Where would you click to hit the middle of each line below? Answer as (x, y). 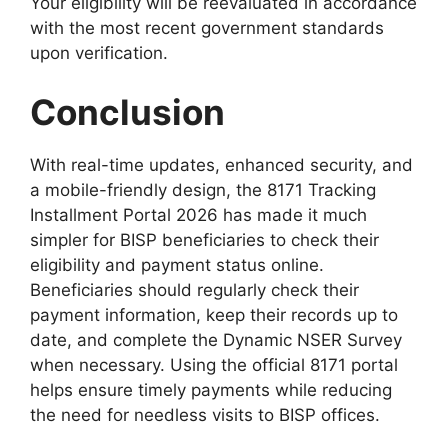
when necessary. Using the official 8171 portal (214, 365)
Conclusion (127, 112)
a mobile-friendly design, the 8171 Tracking (203, 190)
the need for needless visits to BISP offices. (205, 415)
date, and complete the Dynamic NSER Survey (216, 340)
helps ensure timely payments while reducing (211, 390)
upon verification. (99, 52)
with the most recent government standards (207, 27)
